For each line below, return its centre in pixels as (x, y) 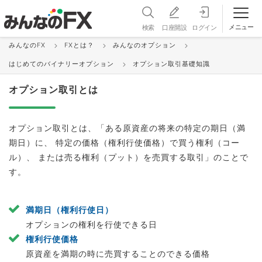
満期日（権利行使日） (70, 210)
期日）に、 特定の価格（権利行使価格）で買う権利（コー (124, 142)
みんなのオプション (144, 45)
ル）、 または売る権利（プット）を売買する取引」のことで (129, 157)
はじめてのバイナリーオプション (61, 64)
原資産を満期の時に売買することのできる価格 (118, 254)
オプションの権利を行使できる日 (92, 224)
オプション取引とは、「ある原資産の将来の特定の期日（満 (127, 128)
